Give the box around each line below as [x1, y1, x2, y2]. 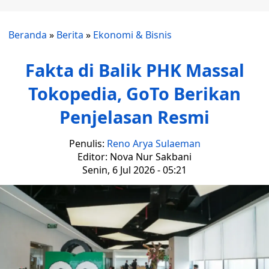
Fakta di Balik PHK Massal [25, 58, 244, 82]
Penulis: [68, 137, 107, 150]
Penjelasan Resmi [59, 105, 210, 128]
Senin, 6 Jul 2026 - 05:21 [82, 163, 187, 177]
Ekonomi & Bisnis [93, 28, 172, 41]
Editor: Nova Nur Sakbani [77, 150, 192, 163]
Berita [56, 28, 83, 41]
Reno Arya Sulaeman [106, 137, 201, 150]
